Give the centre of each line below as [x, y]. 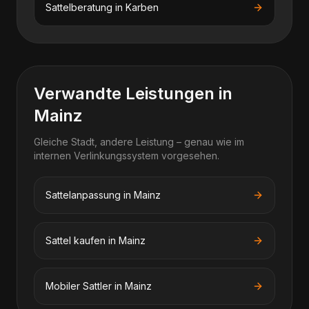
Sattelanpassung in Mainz [103, 195]
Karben [142, 7]
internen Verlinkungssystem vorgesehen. [127, 156]
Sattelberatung [79, 7]
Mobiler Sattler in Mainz [99, 286]
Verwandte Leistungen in [133, 93]
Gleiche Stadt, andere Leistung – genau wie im [139, 142]
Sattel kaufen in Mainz [96, 240]
